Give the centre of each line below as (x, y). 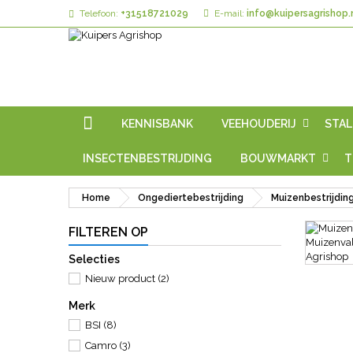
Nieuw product (121, 279)
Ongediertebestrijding (191, 198)
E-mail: (229, 13)
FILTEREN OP (108, 232)
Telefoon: (99, 13)
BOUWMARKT (278, 158)
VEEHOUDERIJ (259, 124)
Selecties (94, 259)
